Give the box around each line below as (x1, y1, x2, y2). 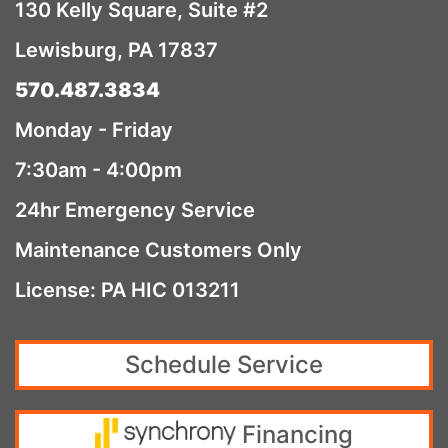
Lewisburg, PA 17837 (15, 37, 218, 62)
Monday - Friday (15, 117, 173, 142)
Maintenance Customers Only (15, 237, 302, 262)
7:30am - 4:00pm (15, 157, 182, 182)
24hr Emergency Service (15, 197, 255, 222)
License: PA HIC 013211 (15, 277, 240, 302)
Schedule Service (125, 349, 323, 379)
